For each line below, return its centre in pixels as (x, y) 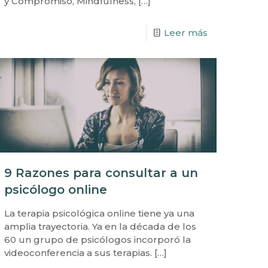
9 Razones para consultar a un (101, 173)
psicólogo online (56, 189)
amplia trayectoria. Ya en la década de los (100, 226)
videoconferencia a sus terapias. (78, 252)
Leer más (185, 33)
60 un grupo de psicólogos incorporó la (98, 239)
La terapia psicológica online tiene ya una (100, 213)
